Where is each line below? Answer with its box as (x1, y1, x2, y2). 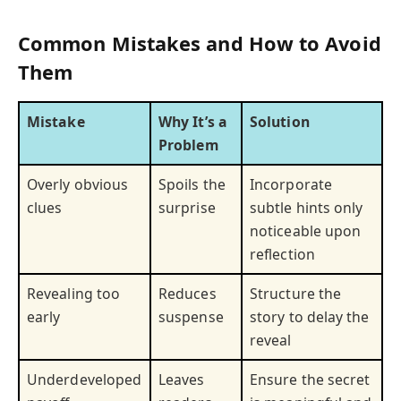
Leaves (158, 370, 205, 390)
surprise (158, 198, 216, 218)
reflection (250, 244, 315, 265)
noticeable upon (250, 221, 362, 242)
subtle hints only (250, 198, 363, 218)
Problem (158, 135, 218, 156)
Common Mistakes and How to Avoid (18, 30, 381, 56)
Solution (250, 112, 310, 132)
